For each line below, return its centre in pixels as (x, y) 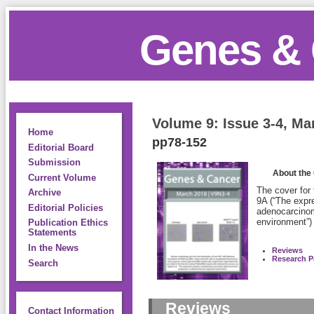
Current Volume (62, 178)
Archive (44, 193)
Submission (54, 163)
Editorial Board (61, 148)
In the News (53, 248)
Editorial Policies (65, 208)
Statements (52, 233)
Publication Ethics (68, 223)
